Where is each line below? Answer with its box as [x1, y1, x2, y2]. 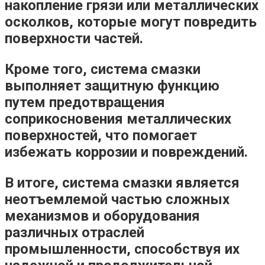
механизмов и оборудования [5, 207, 200, 224]
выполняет [5, 77, 85, 94]
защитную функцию [85, 77, 219, 94]
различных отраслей [5, 224, 144, 241]
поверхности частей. [5, 30, 143, 47]
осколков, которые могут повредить [5, 13, 257, 30]
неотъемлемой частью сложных [5, 190, 230, 208]
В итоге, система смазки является [5, 174, 240, 191]
